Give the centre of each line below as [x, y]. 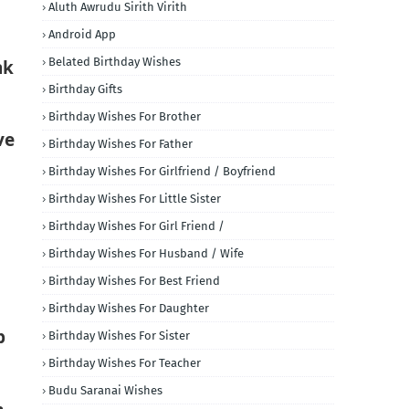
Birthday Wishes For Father [121, 144]
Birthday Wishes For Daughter [129, 308]
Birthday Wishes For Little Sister [135, 199]
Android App [82, 34]
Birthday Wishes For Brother [125, 116]
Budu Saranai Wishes [105, 390]
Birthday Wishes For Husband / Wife [146, 253]
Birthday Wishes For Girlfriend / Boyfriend [162, 171]
